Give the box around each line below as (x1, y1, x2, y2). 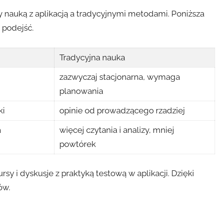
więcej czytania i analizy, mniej (59, 125, 175, 135)
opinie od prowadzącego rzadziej (59, 105, 185, 115)
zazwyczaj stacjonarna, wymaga (59, 72, 181, 82)
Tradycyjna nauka (59, 52, 126, 62)
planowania (59, 86, 104, 96)
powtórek (59, 139, 96, 149)
